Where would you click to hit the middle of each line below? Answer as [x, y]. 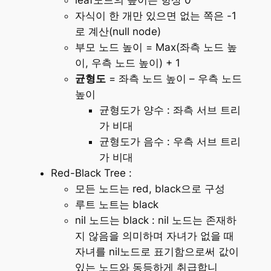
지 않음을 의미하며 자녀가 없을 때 [154, 236]
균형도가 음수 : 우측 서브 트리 [170, 141]
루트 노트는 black [116, 204]
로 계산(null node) [118, 31]
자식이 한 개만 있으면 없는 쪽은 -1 [155, 15]
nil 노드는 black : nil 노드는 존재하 [155, 220]
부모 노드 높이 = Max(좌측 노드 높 [156, 47]
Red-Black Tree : [91, 173]
